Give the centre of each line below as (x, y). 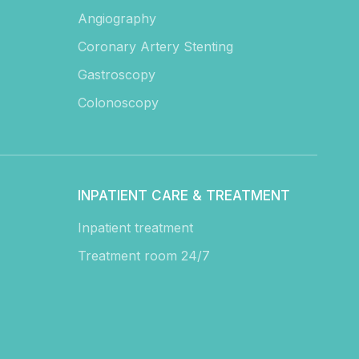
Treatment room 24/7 (144, 256)
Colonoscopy (119, 103)
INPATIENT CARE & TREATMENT (184, 196)
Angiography (117, 19)
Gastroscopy (117, 75)
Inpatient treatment (136, 228)
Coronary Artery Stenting (156, 47)
